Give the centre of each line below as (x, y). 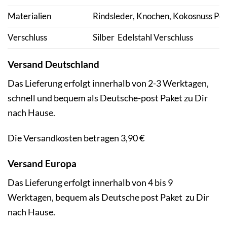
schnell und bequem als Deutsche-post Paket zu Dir (108, 98)
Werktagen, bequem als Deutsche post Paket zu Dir (108, 197)
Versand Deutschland (53, 64)
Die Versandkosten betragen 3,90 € (76, 138)
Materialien (29, 16)
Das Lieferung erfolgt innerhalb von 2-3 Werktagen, (108, 83)
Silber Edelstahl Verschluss (143, 38)
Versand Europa (42, 163)
